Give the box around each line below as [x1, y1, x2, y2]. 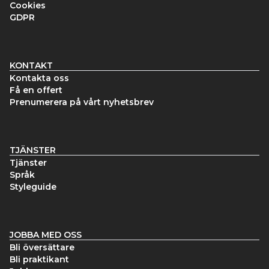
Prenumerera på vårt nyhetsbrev [10, 97, 154, 107]
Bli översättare [10, 242, 74, 253]
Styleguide [10, 181, 56, 192]
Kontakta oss [10, 73, 69, 83]
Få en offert [10, 85, 62, 95]
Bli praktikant [10, 254, 69, 265]
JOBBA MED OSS [10, 229, 82, 240]
